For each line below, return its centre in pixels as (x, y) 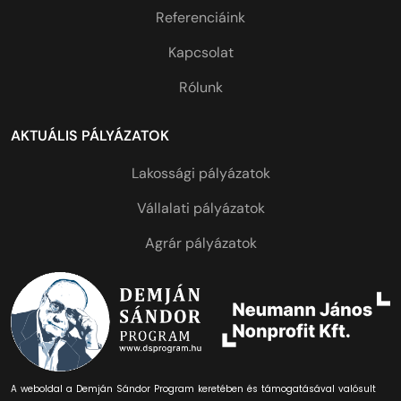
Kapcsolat (200, 53)
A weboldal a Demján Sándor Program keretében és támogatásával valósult (193, 389)
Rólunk (200, 88)
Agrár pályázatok (200, 243)
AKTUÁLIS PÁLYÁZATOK (90, 136)
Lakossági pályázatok (200, 174)
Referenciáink (200, 18)
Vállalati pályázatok (200, 209)
